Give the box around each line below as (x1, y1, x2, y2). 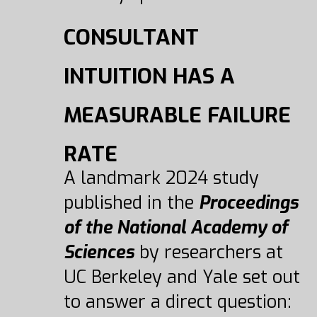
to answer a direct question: (63, 290, 292, 313)
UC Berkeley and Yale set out (63, 265, 300, 289)
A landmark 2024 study (63, 166, 259, 190)
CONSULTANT (63, 23, 199, 52)
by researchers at (134, 241, 283, 264)
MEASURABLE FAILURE (63, 101, 291, 129)
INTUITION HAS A (63, 62, 235, 91)
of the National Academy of (63, 216, 288, 239)
